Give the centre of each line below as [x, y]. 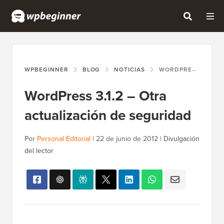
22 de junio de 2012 [127, 139]
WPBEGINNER [46, 69]
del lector [39, 151]
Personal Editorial [64, 139]
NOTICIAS [130, 69]
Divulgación [181, 139]
